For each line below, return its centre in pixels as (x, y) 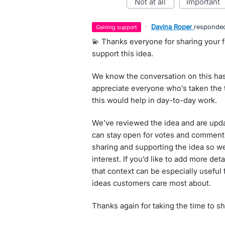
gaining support (119, 27)
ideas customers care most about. (151, 183)
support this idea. (122, 53)
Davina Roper (172, 27)
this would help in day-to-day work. (154, 100)
